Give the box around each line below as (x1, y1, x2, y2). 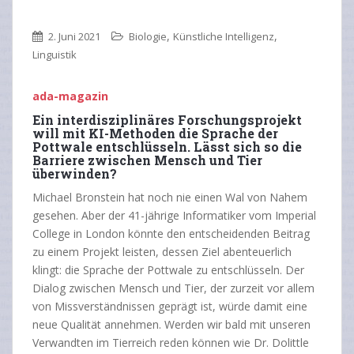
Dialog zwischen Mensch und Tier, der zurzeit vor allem (32, 280, 314, 296)
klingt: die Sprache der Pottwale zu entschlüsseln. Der (32, 262, 304, 277)
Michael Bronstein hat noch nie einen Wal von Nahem (32, 189, 307, 205)
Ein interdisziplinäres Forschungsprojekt (32, 111, 302, 128)
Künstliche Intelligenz (173, 28, 274, 43)
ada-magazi (32, 88, 101, 104)
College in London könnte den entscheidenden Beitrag (32, 225, 310, 241)
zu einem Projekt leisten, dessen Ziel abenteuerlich (32, 243, 292, 259)
